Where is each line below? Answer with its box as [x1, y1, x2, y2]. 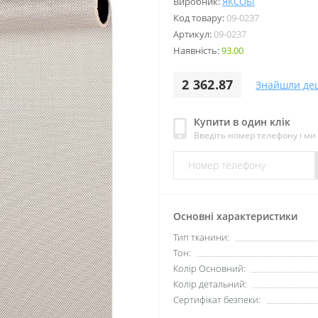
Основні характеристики [173, 209, 297, 223]
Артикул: [173, 27, 214, 40]
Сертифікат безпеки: [173, 292, 261, 306]
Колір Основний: [173, 261, 246, 275]
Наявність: [173, 43, 221, 57]
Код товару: [173, 11, 226, 24]
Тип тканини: [173, 230, 229, 243]
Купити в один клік [194, 114, 290, 128]
